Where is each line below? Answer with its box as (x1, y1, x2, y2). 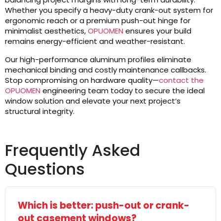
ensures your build (123, 26, 191, 37)
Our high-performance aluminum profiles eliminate (5, 54, 191, 65)
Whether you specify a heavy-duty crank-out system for (5, 5, 213, 16)
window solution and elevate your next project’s (5, 96, 181, 107)
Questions (5, 158, 85, 181)
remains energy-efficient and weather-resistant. (5, 36, 185, 47)
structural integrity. (5, 106, 74, 117)
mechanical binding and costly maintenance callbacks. (5, 65, 206, 75)
